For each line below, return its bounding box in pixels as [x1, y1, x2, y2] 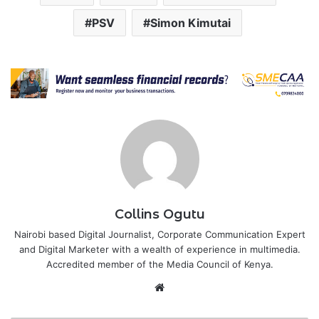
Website [167, 279, 208, 293]
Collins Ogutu [114, 206, 205, 222]
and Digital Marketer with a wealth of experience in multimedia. [19, 243, 300, 255]
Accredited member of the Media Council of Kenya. [46, 258, 273, 270]
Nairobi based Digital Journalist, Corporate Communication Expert [14, 228, 305, 240]
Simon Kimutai [150, 15, 231, 30]
